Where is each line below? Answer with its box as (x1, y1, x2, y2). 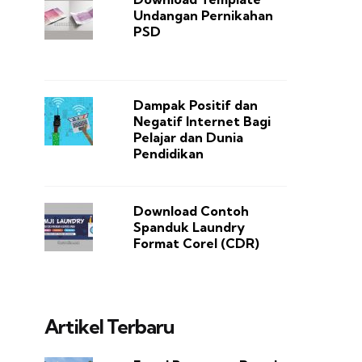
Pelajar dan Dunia (133, 129, 243, 146)
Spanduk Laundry (133, 219, 245, 236)
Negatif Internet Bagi (133, 113, 271, 130)
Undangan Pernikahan (133, 7, 273, 24)
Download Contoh (133, 203, 249, 220)
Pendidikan (133, 145, 204, 162)
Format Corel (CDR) (133, 235, 259, 252)
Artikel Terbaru (44, 314, 174, 339)
